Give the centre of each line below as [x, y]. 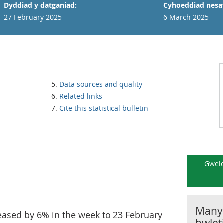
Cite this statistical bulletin [104, 108]
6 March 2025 [186, 17]
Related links [81, 96]
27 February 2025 [33, 17]
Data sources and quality [101, 84]
